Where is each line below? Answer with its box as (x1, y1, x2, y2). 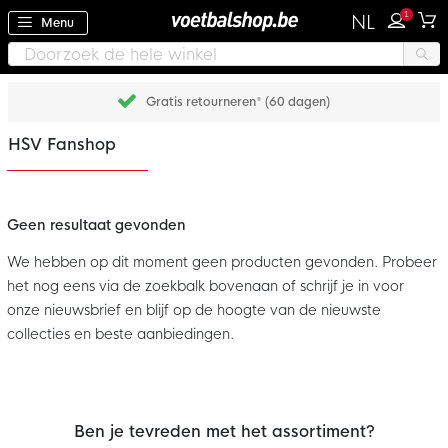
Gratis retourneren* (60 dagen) (146, 94, 330, 111)
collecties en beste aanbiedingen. (7, 325, 234, 344)
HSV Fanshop (8, 134, 116, 156)
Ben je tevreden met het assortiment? (73, 421, 375, 443)
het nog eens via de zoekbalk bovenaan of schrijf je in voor (7, 277, 404, 296)
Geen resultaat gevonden (7, 216, 186, 235)
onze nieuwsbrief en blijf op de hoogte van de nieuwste (7, 301, 381, 320)
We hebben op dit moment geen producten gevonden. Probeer (7, 253, 437, 272)
